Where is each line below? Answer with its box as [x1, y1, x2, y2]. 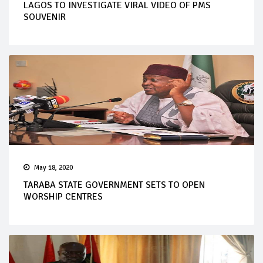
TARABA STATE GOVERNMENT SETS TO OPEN [23, 179, 205, 191]
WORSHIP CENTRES [23, 191, 103, 203]
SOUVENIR [23, 11, 66, 23]
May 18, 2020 [34, 163, 73, 173]
